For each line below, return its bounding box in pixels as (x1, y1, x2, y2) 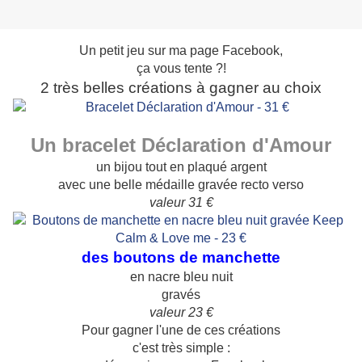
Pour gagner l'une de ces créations (82, 323, 280, 338)
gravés (162, 288, 200, 302)
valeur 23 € (149, 305, 213, 320)
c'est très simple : (132, 341, 230, 356)
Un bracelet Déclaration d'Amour (31, 134, 331, 157)
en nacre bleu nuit (129, 270, 233, 284)
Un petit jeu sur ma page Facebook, (79, 44, 283, 58)
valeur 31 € (149, 196, 213, 210)
